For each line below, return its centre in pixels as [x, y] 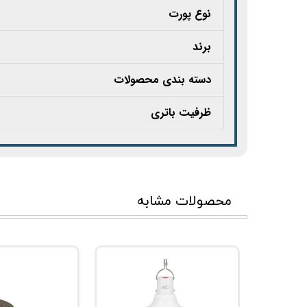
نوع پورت [190, 14]
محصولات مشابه [184, 201]
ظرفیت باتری [181, 113]
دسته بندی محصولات [162, 80]
